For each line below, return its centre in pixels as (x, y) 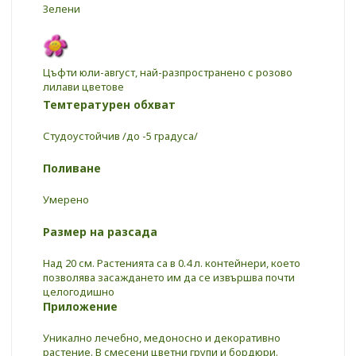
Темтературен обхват (109, 104)
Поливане (72, 168)
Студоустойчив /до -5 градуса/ (120, 135)
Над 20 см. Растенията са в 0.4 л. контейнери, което (172, 263)
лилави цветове (83, 86)
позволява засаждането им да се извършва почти (169, 277)
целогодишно (79, 291)
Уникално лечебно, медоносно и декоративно (162, 337)
